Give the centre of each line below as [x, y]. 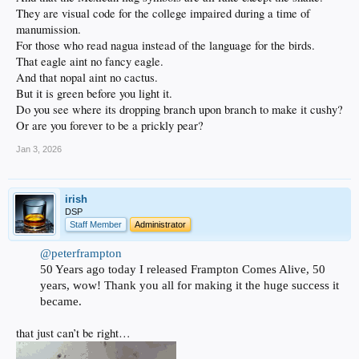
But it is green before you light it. [94, 94]
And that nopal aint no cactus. [87, 78]
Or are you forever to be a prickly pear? [110, 126]
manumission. [48, 30]
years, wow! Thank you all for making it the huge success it [190, 286]
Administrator [160, 225]
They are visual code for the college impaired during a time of [163, 14]
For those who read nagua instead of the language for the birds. [165, 46]
